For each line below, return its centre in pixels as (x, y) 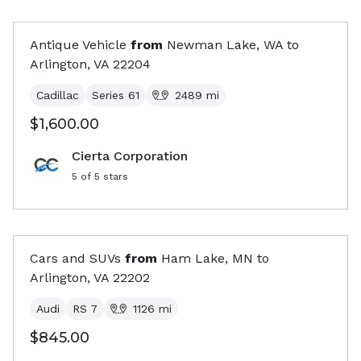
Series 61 (116, 95)
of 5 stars (103, 176)
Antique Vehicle (78, 45)
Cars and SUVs (75, 258)
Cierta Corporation (130, 156)
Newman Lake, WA (225, 45)
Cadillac (58, 95)
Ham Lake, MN (207, 258)
